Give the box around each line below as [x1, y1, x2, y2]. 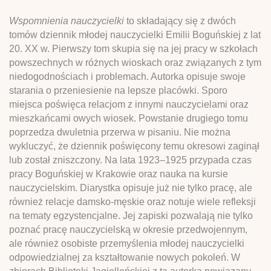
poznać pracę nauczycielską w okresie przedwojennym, [9, 224, 247, 235]
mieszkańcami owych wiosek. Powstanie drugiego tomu [9, 113, 248, 123]
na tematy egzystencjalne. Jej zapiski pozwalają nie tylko [9, 210, 253, 221]
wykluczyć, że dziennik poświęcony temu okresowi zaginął [9, 140, 260, 151]
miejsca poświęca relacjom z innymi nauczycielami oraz [9, 99, 249, 109]
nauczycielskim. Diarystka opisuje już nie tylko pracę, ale [9, 182, 252, 193]
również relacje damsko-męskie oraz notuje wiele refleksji [9, 196, 256, 207]
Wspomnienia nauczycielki [9, 15, 124, 26]
